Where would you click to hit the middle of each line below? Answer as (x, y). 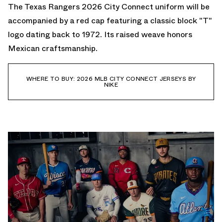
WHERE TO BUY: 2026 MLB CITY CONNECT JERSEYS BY (111, 79)
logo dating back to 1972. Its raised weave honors (100, 34)
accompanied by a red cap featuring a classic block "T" (110, 20)
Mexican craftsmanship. (53, 48)
